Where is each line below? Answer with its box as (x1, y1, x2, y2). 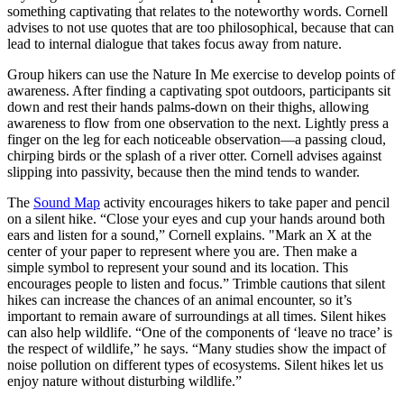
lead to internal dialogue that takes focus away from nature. (7, 35, 342, 51)
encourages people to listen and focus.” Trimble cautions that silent (7, 275, 385, 291)
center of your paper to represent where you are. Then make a (7, 243, 357, 259)
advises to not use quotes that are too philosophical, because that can (7, 19, 394, 35)
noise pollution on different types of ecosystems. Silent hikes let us (7, 356, 383, 372)
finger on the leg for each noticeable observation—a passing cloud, (7, 131, 386, 147)
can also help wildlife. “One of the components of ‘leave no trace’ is (7, 324, 392, 340)
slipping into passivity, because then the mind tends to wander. (7, 163, 360, 179)
